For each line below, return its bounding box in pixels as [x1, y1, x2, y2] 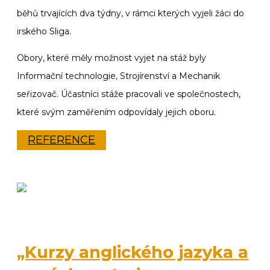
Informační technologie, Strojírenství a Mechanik [17, 71, 221, 82]
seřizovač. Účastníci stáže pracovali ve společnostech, [17, 89, 241, 100]
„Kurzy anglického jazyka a [17, 242, 249, 262]
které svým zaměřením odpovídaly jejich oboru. [17, 107, 216, 118]
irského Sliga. [17, 26, 72, 37]
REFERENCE [28, 133, 96, 147]
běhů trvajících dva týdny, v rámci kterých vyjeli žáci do [17, 8, 245, 19]
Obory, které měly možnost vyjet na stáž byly [17, 52, 207, 64]
